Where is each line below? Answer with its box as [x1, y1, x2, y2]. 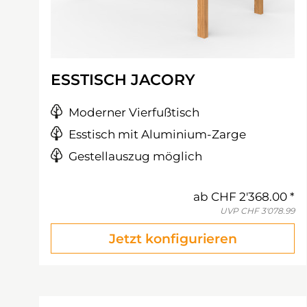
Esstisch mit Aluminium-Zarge [69, 127, 246, 141]
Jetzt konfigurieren [108, 231, 237, 247]
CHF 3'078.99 [241, 206, 295, 216]
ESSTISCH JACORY [51, 71, 195, 89]
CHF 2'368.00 [211, 190, 287, 204]
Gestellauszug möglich [69, 149, 202, 163]
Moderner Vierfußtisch [69, 106, 199, 119]
